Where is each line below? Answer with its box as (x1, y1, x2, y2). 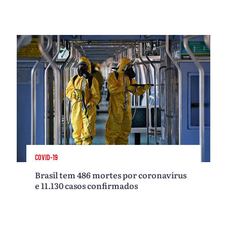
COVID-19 (35, 153, 58, 162)
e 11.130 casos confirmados (35, 179, 138, 192)
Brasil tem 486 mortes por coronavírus (35, 169, 187, 181)
